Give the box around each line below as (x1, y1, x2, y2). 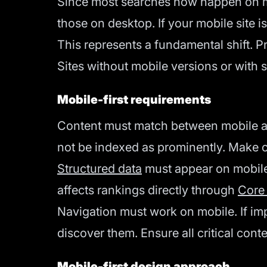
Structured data (57, 162, 142, 176)
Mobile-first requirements (57, 92, 211, 107)
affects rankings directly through (57, 183, 238, 197)
